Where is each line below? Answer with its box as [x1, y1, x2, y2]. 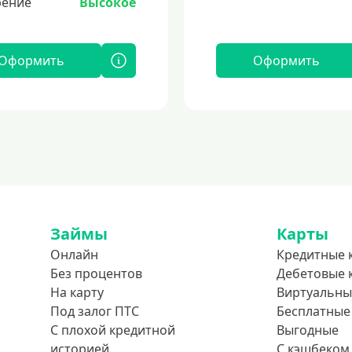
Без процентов [50, 265, 142, 282]
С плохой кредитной [50, 321, 175, 339]
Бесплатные [277, 302, 350, 320]
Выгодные [277, 321, 339, 339]
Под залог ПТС [50, 302, 139, 320]
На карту [50, 284, 104, 301]
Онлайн [50, 246, 98, 263]
